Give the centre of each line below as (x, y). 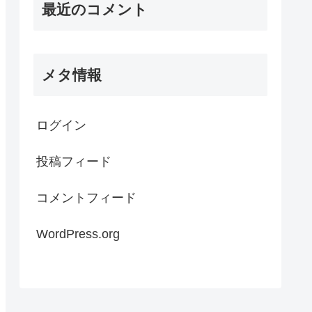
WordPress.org (78, 234)
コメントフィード (86, 197)
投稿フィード (74, 161)
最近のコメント (95, 10)
